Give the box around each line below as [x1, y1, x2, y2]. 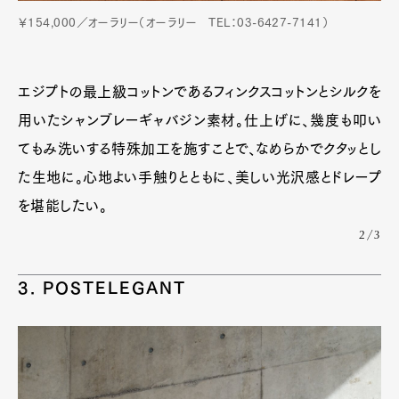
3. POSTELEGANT [18, 280, 187, 296]
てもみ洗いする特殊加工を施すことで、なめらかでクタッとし [18, 142, 381, 156]
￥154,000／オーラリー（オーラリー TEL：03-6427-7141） [18, 17, 330, 28]
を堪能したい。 [18, 199, 108, 213]
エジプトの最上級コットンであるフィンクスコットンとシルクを [18, 85, 381, 99]
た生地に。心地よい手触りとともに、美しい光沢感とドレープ [18, 170, 381, 184]
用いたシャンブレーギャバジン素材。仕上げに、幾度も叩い [18, 113, 381, 127]
